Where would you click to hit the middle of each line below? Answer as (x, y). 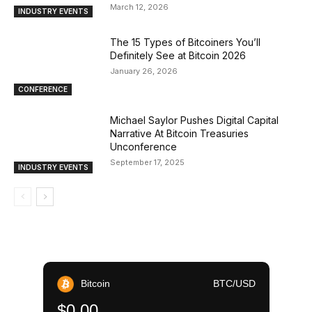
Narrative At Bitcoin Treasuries (180, 133)
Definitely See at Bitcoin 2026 (178, 56)
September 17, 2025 (148, 162)
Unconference (144, 146)
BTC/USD (234, 284)
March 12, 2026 (140, 7)
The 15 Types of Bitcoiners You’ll (186, 42)
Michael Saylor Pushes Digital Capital (195, 120)
